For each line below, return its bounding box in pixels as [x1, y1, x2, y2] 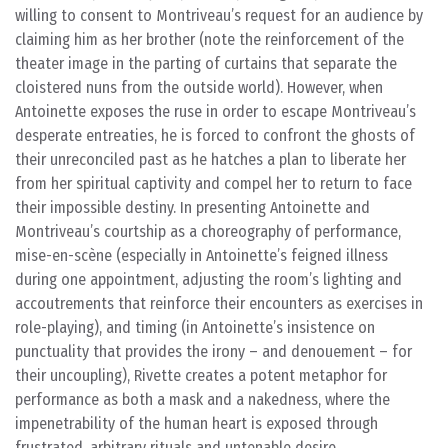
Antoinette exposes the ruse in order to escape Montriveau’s [15, 102, 416, 121]
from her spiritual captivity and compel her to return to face [15, 174, 412, 193]
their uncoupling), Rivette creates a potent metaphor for [15, 366, 387, 385]
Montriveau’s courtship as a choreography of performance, [15, 222, 401, 241]
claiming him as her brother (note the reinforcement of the [15, 30, 404, 49]
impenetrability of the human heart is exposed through [15, 414, 378, 433]
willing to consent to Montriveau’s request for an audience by [15, 6, 423, 25]
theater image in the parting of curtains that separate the [15, 54, 397, 73]
